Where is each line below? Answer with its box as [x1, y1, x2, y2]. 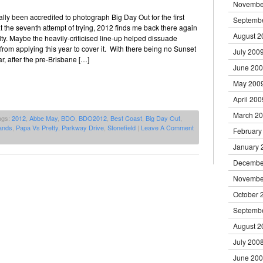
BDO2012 [79, 113, 107, 123]
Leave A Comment [141, 122, 194, 132]
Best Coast [110, 113, 142, 123]
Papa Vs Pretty [16, 122, 58, 132]
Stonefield [107, 122, 136, 132]
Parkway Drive [62, 122, 104, 132]
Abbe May [29, 113, 58, 123]
